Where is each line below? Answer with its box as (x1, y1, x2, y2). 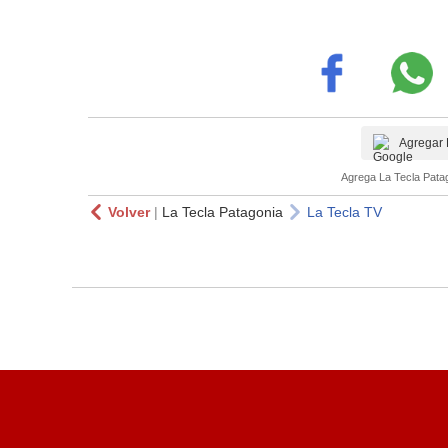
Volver (108, 203, 150, 220)
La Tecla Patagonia (162, 203, 283, 220)
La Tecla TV (307, 203, 382, 220)
